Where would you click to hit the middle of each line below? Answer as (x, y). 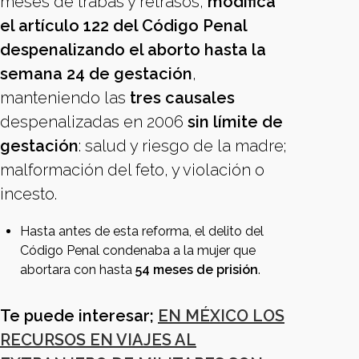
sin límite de (235, 122)
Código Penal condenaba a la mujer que (138, 250)
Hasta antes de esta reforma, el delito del (142, 231)
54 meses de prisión (195, 270)
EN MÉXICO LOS (221, 316)
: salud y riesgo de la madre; (183, 146)
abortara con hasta (76, 270)
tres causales (180, 98)
